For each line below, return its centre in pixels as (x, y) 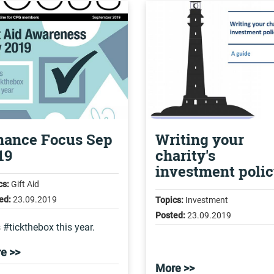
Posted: (170, 215)
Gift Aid (24, 184)
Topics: (169, 200)
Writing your (199, 139)
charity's (185, 155)
